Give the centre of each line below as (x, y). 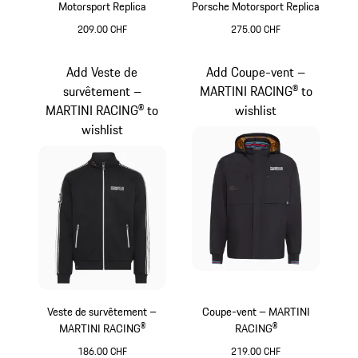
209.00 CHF (102, 29)
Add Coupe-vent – (256, 72)
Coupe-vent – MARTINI (256, 312)
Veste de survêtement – (99, 312)
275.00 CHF (256, 29)
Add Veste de (102, 72)
